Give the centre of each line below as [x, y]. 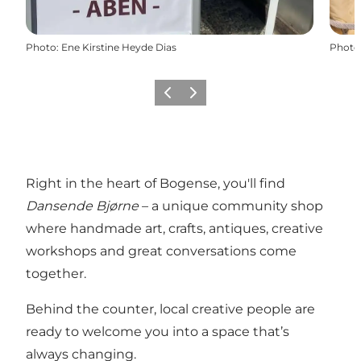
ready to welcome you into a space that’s [158, 331]
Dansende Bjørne [82, 205]
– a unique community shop [231, 205]
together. [56, 273]
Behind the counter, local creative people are [170, 309]
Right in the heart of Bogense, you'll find [156, 183]
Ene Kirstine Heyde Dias [119, 47]
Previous [179, 98]
